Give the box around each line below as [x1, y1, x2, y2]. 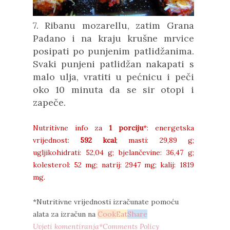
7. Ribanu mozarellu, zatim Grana [33, 19, 194, 31]
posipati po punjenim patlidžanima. [33, 45, 194, 57]
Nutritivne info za [33, 123, 109, 132]
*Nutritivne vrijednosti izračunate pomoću [33, 197, 179, 206]
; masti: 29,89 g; [116, 135, 194, 145]
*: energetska [143, 123, 194, 132]
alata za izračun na [33, 209, 98, 219]
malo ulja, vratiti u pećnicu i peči [33, 70, 194, 83]
